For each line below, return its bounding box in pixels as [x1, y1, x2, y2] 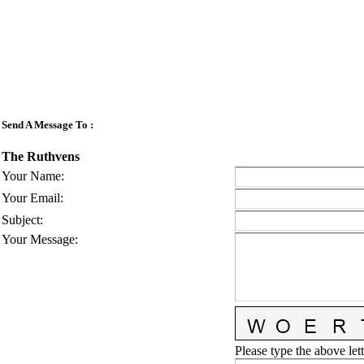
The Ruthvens [2, 149, 80, 163]
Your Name [2, 169, 61, 184]
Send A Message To [2, 118, 88, 131]
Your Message [2, 232, 75, 247]
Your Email [2, 191, 60, 206]
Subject [2, 213, 40, 227]
